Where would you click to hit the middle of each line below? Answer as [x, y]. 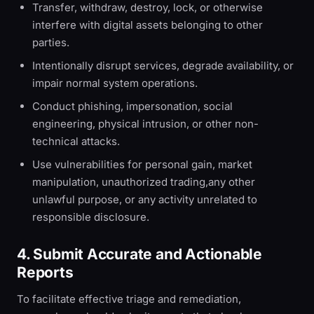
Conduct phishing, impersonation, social [132, 106]
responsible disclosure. [91, 217]
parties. [51, 42]
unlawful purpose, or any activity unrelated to [145, 199]
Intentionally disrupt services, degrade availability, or [163, 66]
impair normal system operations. [115, 83]
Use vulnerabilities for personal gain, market [142, 164]
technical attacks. [76, 141]
